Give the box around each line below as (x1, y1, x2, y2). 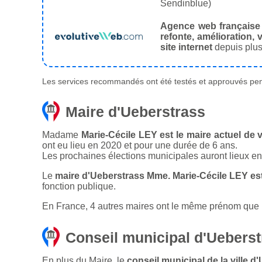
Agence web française (160, 21, 261, 32)
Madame (42, 130, 81, 140)
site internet (160, 42, 212, 53)
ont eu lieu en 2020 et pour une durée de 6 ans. (42, 140, 237, 151)
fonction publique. (42, 181, 116, 192)
